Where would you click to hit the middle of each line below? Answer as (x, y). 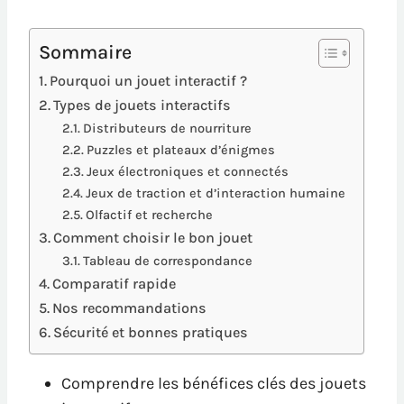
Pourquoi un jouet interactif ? (149, 81)
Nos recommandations (130, 308)
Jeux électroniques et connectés (187, 172)
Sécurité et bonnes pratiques (151, 333)
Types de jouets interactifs (142, 106)
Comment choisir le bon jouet (153, 238)
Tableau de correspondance (167, 262)
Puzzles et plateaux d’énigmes (180, 151)
